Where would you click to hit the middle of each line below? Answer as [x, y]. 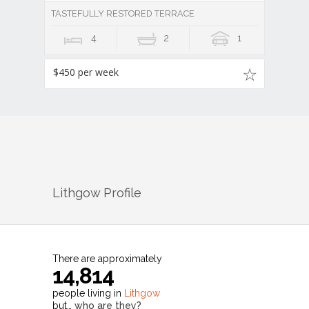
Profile [121, 192]
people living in [88, 293]
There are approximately [107, 259]
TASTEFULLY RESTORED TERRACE [123, 14]
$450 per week [86, 72]
